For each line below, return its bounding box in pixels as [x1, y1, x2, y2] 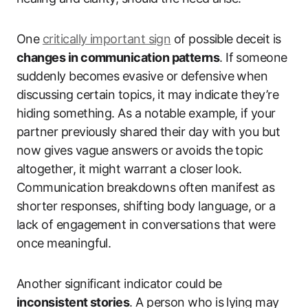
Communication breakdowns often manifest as [16, 179, 275, 195]
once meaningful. [16, 235, 111, 250]
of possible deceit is [170, 31, 281, 46]
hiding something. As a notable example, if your [16, 105, 276, 120]
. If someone [219, 49, 287, 65]
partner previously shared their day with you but [16, 124, 280, 139]
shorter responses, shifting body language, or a [16, 198, 276, 213]
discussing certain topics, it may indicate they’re [16, 87, 278, 102]
